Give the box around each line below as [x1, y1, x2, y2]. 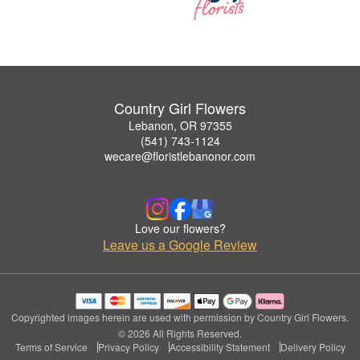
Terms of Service [14, 340, 88, 354]
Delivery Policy [280, 340, 346, 354]
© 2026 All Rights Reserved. [118, 326, 242, 341]
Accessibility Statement [169, 340, 270, 354]
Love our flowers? [134, 220, 226, 237]
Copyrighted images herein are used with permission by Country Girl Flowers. [11, 310, 349, 325]
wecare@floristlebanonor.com [104, 148, 256, 165]
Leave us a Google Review [103, 235, 257, 255]
